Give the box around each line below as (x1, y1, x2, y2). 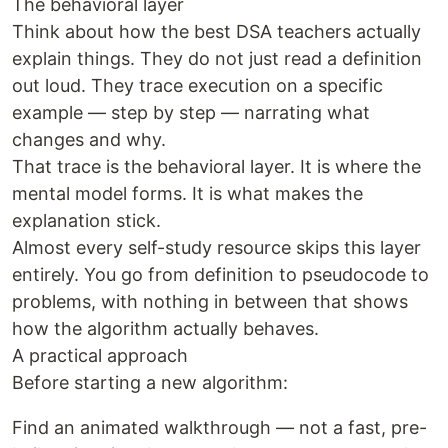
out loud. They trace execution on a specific (12, 75, 383, 96)
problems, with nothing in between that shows (12, 291, 408, 312)
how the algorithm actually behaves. (12, 318, 319, 339)
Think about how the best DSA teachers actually (12, 21, 421, 42)
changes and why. (12, 129, 166, 150)
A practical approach (12, 345, 188, 366)
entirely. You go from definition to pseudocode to (12, 264, 429, 285)
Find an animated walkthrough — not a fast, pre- (12, 417, 427, 438)
